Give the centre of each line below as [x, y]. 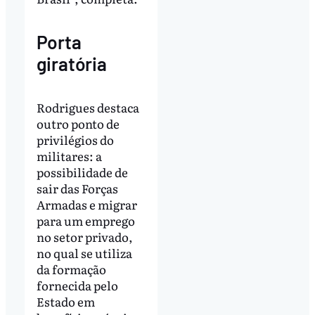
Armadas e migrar [86, 205]
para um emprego [85, 221]
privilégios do [75, 140]
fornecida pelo [77, 285]
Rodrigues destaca [88, 108]
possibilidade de [82, 172]
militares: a [69, 156]
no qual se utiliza [84, 253]
